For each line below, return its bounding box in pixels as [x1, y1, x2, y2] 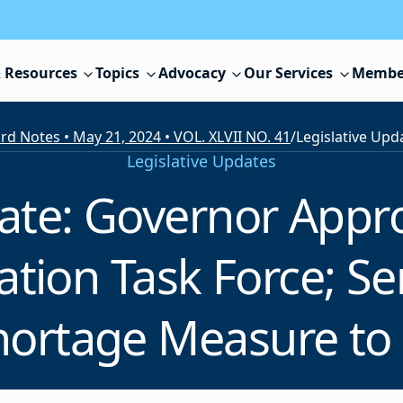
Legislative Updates [127, 150, 276, 173]
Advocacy [157, 63, 226, 84]
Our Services [244, 63, 334, 84]
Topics [95, 63, 140, 84]
